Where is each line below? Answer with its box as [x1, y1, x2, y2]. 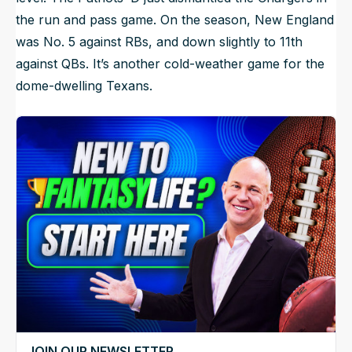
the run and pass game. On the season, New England [16, 12, 334, 28]
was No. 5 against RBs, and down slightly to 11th [16, 34, 302, 50]
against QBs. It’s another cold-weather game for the [16, 56, 324, 72]
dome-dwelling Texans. [16, 78, 152, 94]
